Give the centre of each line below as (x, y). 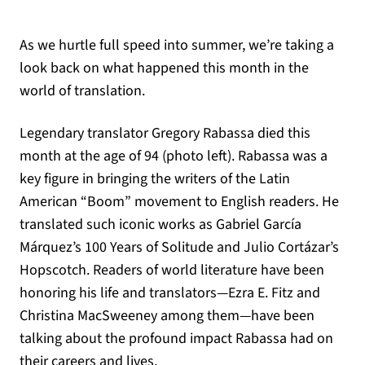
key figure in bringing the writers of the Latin (155, 179)
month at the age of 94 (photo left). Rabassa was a (174, 156)
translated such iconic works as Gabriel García (161, 224)
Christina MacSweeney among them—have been (167, 316)
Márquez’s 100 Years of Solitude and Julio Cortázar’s (179, 247)
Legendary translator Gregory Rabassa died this (165, 133)
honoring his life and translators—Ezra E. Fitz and (170, 293)
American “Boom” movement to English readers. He (179, 202)
